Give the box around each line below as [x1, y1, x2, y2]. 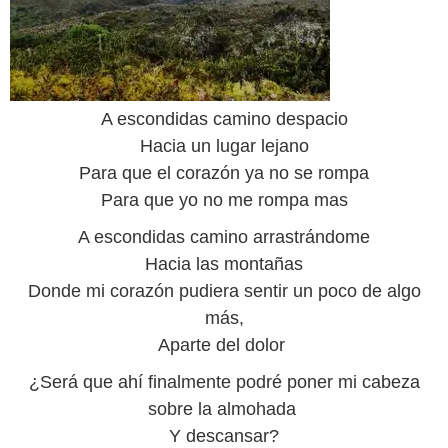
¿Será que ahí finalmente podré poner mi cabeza [28, 372, 420, 392]
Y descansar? [169, 426, 279, 446]
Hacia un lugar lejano [139, 136, 309, 156]
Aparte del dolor [158, 335, 290, 355]
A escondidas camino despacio [100, 109, 348, 129]
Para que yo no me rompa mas [100, 190, 348, 210]
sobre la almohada [147, 399, 301, 419]
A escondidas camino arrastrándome [78, 227, 370, 247]
